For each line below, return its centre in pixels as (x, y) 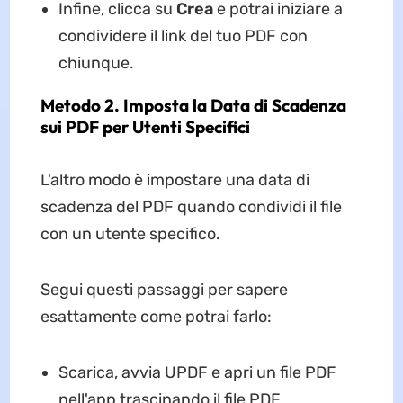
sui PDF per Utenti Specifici (145, 127)
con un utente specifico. (130, 234)
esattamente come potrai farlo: (156, 317)
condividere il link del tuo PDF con (183, 36)
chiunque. (96, 63)
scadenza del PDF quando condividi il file (191, 207)
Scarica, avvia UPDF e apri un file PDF (197, 373)
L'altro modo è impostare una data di (175, 180)
